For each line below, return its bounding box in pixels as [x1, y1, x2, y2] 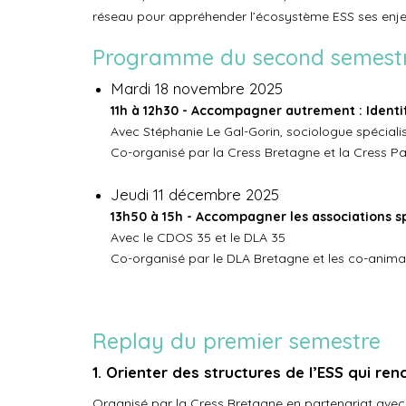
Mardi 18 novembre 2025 [111, 79, 283, 98]
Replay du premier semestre [92, 327, 381, 354]
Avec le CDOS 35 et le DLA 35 [111, 229, 285, 246]
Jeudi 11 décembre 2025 [111, 185, 279, 204]
